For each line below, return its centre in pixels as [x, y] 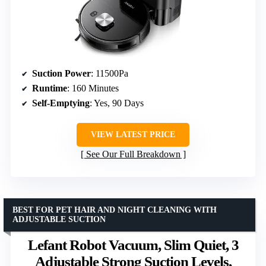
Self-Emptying [61, 103]
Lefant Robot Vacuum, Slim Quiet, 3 [133, 245]
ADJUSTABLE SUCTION [59, 219]
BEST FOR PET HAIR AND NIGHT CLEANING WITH [115, 210]
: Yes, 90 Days [117, 103]
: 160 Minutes [93, 88]
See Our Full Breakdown [133, 154]
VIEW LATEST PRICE [133, 134]
